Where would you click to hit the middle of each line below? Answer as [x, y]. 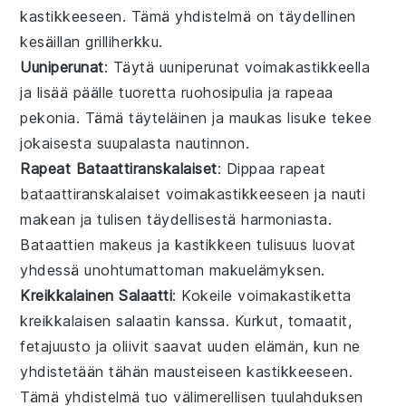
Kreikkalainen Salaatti [97, 295]
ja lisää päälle [70, 92]
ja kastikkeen [205, 244]
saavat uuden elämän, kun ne [255, 346]
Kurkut [256, 320]
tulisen [120, 219]
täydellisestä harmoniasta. [237, 219]
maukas [256, 117]
